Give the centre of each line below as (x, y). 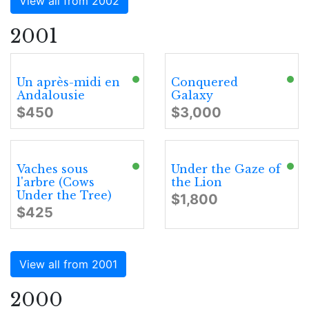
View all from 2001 (68, 264)
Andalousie (51, 95)
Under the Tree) (64, 195)
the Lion (197, 182)
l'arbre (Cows (56, 182)
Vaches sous (52, 169)
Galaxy (192, 95)
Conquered (205, 82)
